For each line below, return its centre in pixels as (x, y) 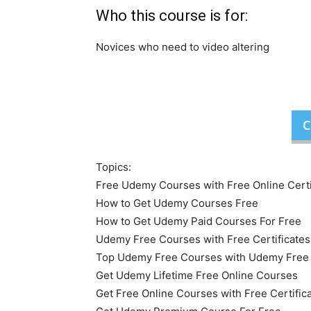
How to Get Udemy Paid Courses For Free (199, 221)
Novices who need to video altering (183, 47)
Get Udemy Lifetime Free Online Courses (197, 275)
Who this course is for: (172, 15)
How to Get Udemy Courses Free (177, 203)
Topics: (114, 167)
